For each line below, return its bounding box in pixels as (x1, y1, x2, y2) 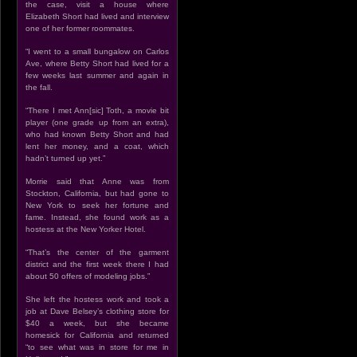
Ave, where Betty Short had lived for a (25, 59, 169, 68)
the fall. (25, 83, 53, 92)
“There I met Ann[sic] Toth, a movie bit (25, 106, 169, 115)
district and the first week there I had (25, 260, 169, 269)
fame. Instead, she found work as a (25, 213, 169, 222)
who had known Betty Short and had (25, 130, 169, 139)
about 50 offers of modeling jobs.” (25, 272, 150, 280)
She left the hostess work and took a (25, 295, 169, 304)
